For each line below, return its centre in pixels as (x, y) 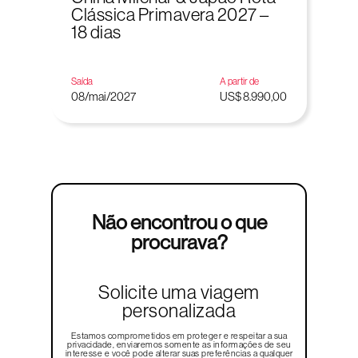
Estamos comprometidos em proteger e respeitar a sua (179, 336)
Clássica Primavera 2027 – (170, 15)
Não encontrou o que (179, 223)
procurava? (179, 243)
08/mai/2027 (103, 96)
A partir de (239, 82)
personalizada (179, 310)
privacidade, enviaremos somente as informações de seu (179, 344)
